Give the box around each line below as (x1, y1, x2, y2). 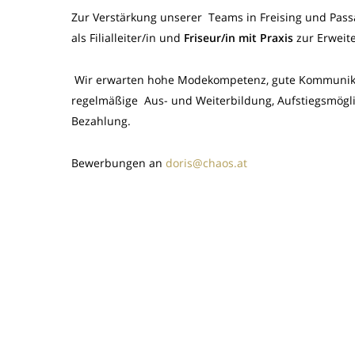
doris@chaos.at (166, 155, 247, 170)
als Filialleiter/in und (71, 30, 184, 45)
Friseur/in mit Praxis (184, 30, 296, 45)
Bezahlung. (71, 113, 131, 128)
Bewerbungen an (71, 155, 166, 170)
